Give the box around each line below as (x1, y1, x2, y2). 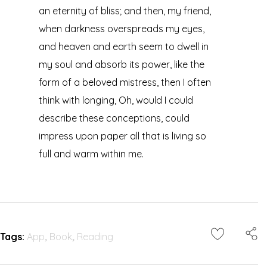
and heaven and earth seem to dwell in (38, 40, 209, 52)
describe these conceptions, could (38, 111, 190, 124)
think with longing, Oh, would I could (38, 94, 193, 106)
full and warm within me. (38, 147, 144, 160)
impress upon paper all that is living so (38, 129, 206, 142)
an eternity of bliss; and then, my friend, (38, 4, 211, 17)
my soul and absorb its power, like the (38, 58, 204, 70)
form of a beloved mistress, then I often (38, 76, 211, 88)
